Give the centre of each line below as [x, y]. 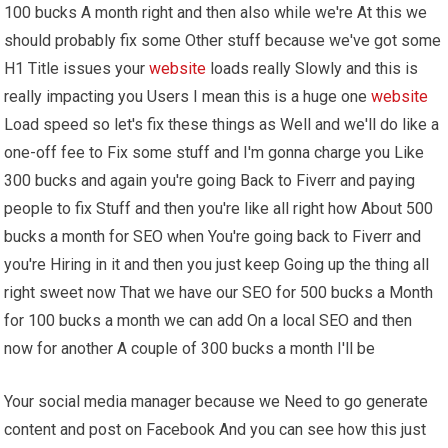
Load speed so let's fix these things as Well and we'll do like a [222, 124]
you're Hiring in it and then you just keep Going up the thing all [217, 264]
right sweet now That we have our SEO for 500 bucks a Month [219, 292]
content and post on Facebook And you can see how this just [215, 429]
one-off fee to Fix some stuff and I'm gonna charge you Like [214, 152]
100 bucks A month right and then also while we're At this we [216, 12]
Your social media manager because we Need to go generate [216, 401]
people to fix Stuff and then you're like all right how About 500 [219, 208]
